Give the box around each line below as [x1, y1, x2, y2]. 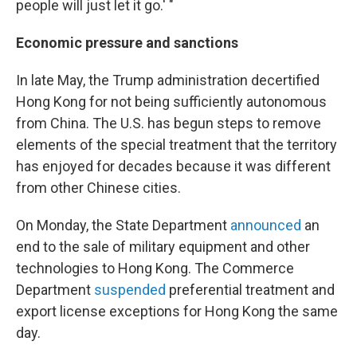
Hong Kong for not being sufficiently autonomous [16, 93, 327, 110]
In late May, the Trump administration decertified [16, 72, 320, 88]
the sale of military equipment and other [59, 238, 310, 255]
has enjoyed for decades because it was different [16, 158, 331, 175]
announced [230, 217, 301, 233]
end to [16, 238, 56, 255]
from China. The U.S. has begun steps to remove [16, 115, 321, 131]
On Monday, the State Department [16, 217, 230, 233]
